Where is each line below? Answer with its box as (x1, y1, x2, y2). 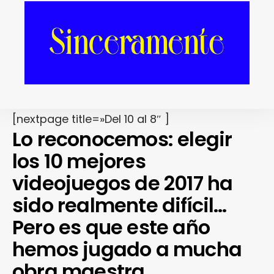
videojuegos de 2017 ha (12, 169, 233, 198)
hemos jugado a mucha (12, 235, 242, 264)
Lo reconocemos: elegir (12, 125, 232, 154)
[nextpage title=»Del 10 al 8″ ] (12, 111, 169, 127)
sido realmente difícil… (12, 191, 227, 220)
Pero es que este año (12, 213, 210, 242)
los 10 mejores (12, 147, 146, 176)
